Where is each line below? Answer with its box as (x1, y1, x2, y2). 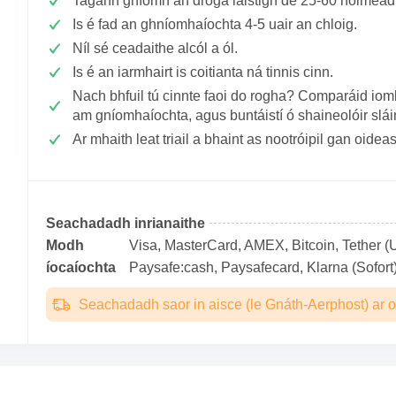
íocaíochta (46, 260, 116, 275)
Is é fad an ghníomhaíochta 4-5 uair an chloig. (72, 17, 357, 32)
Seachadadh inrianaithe (46, 216, 205, 231)
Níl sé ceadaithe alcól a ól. (72, 41, 238, 56)
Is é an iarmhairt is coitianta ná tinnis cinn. (72, 65, 333, 80)
